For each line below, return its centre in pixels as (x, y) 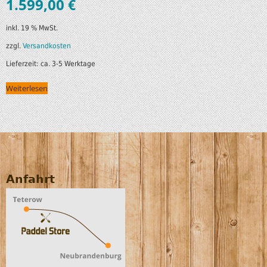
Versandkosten (47, 46)
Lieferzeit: (23, 63)
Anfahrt (30, 179)
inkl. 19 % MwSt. (32, 28)
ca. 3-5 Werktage (68, 63)
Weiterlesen (27, 88)
